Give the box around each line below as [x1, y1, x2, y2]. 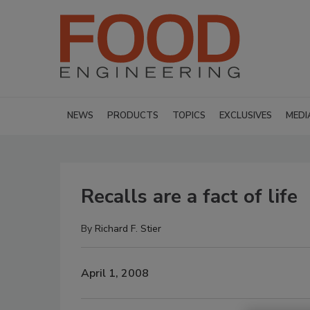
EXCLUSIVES [219, 109, 272, 122]
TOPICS [172, 109, 206, 122]
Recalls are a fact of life [81, 183, 298, 210]
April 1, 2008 [81, 265, 149, 281]
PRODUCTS [107, 109, 158, 122]
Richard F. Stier [95, 222, 161, 235]
